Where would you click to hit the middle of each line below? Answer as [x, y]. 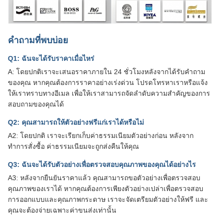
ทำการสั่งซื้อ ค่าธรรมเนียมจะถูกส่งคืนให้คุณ [73, 146]
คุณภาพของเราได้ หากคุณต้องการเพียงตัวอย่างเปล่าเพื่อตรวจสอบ [106, 188]
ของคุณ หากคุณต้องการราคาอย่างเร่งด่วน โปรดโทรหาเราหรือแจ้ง [108, 82]
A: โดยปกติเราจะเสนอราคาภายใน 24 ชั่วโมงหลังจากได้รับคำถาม [107, 71]
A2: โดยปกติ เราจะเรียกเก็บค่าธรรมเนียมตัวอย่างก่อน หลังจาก [101, 135]
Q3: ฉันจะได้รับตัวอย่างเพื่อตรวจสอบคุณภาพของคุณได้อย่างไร [102, 164]
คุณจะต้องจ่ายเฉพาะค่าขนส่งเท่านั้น [62, 210]
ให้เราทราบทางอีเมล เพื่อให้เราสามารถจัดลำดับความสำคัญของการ [109, 93]
